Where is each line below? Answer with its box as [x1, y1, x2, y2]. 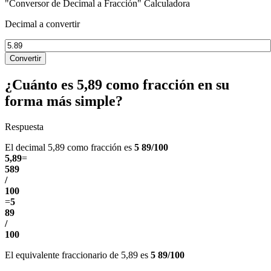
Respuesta [5, 121, 44, 132]
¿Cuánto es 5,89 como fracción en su [5, 76, 229, 93]
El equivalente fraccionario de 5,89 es [5, 249, 151, 260]
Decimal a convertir [5, 18, 80, 29]
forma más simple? [5, 93, 123, 109]
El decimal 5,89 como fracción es [5, 142, 134, 152]
